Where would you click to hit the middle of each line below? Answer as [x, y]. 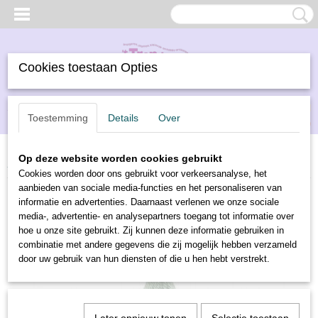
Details [123, 118]
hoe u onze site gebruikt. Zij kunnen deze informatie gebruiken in [151, 230]
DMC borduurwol [128, 164]
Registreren [71, 107]
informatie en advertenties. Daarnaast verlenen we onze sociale [149, 202]
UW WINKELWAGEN [267, 108]
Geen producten [266, 123]
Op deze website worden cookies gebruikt [120, 158]
